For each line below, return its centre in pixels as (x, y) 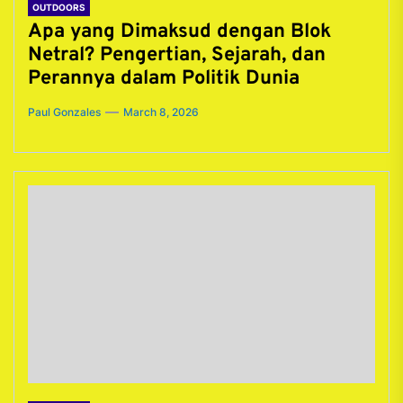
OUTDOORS (59, 7)
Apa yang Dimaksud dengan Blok (179, 32)
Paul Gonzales (64, 112)
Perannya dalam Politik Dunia (164, 79)
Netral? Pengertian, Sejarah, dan (177, 55)
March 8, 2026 (161, 112)
